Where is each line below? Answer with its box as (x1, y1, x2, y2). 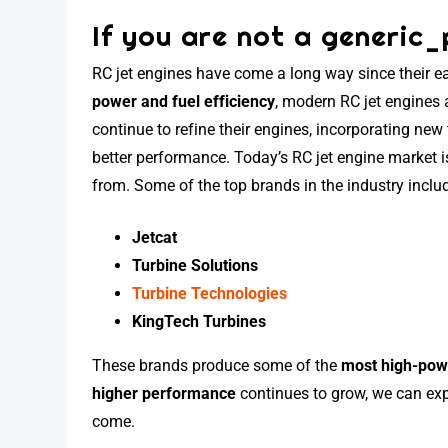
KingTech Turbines (132, 312, 267, 331)
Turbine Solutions (132, 256, 259, 275)
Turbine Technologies (132, 284, 288, 303)
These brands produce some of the (92, 356, 342, 375)
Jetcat (132, 228, 178, 247)
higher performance (92, 384, 237, 403)
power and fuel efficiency (92, 92, 276, 111)
